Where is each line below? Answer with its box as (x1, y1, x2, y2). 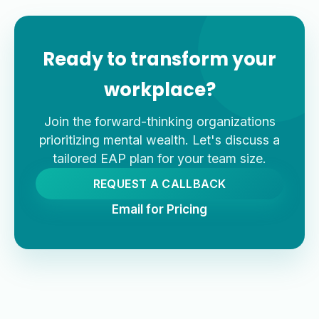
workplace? (103, 77, 216, 103)
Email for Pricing (112, 202, 207, 217)
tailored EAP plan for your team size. (53, 151, 266, 167)
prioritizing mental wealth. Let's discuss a (39, 132, 280, 148)
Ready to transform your (43, 46, 276, 73)
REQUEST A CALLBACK (93, 177, 226, 192)
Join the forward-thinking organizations (43, 114, 276, 130)
